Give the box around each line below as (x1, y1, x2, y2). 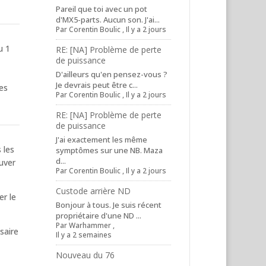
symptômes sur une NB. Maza (56, 144, 163, 156)
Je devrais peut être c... (56, 79, 138, 90)
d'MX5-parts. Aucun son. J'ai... (56, 14, 160, 25)
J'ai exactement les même (56, 134, 148, 145)
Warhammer (69, 220, 112, 230)
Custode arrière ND (56, 185, 131, 197)
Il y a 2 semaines (56, 229, 112, 240)
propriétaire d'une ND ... (56, 210, 142, 221)
